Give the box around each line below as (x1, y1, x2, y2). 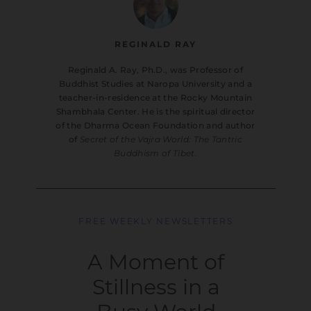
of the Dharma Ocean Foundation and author (56, 119, 255, 131)
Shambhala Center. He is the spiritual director (56, 106, 255, 117)
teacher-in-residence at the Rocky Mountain (58, 92, 253, 103)
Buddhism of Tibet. (114, 147, 197, 158)
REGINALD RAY (115, 38, 196, 49)
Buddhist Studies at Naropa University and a (59, 78, 252, 89)
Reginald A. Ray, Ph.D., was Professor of (68, 64, 243, 75)
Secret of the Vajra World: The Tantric (79, 133, 243, 144)
